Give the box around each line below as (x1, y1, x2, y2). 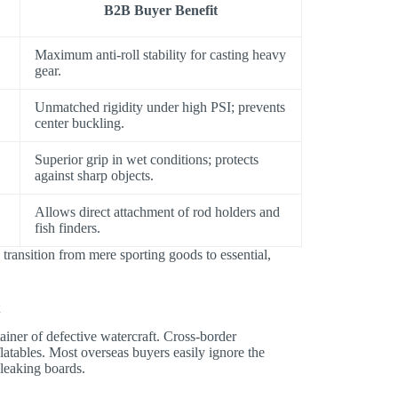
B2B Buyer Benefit (104, 2, 219, 18)
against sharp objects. (35, 167, 155, 183)
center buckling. (35, 115, 125, 131)
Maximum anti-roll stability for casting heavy (35, 46, 287, 62)
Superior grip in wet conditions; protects (35, 151, 259, 167)
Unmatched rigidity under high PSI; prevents (35, 99, 286, 115)
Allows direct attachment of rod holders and (35, 203, 281, 219)
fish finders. (35, 219, 101, 235)
